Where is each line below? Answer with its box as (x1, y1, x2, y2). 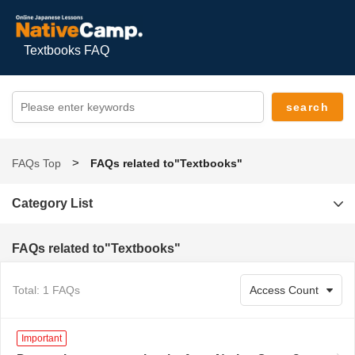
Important (21, 333, 62, 344)
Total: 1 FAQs (13, 284, 80, 296)
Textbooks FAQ (24, 44, 109, 57)
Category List (12, 197, 93, 210)
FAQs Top (12, 157, 61, 170)
